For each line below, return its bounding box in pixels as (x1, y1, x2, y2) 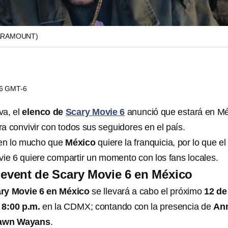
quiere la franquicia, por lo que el (98, 137, 226, 148)
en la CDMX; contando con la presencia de (40, 202, 214, 212)
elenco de (22, 107, 66, 117)
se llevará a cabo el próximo (90, 186, 202, 196)
